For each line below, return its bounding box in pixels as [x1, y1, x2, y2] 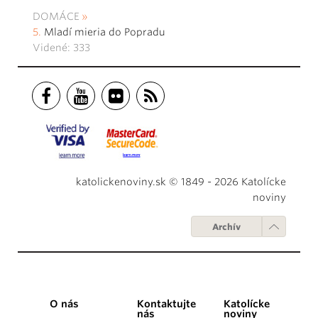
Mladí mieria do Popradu [44, 26, 165, 38]
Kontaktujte [136, 298, 196, 310]
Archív [212, 221, 241, 233]
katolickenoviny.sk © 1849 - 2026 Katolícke [76, 176, 286, 188]
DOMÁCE [33, 11, 79, 23]
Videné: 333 [33, 42, 90, 54]
